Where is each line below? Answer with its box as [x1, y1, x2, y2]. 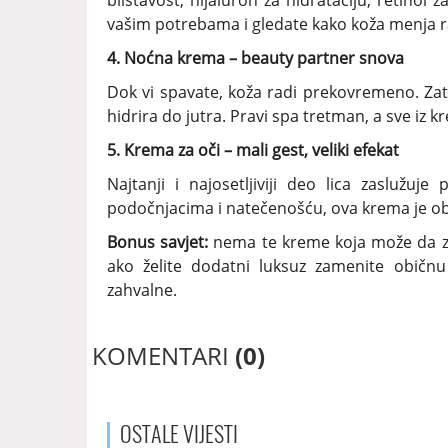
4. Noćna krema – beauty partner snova [107, 47, 404, 70]
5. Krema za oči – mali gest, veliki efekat [107, 139, 399, 162]
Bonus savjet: [107, 231, 209, 254]
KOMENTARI [92, 339, 235, 373]
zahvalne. [107, 279, 177, 302]
